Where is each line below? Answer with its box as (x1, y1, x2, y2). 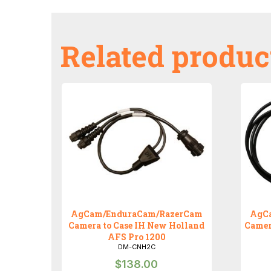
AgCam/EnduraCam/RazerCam (70, 208, 203, 220)
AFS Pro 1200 (107, 231, 166, 243)
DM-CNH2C (117, 243, 155, 252)
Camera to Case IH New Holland (68, 220, 205, 232)
